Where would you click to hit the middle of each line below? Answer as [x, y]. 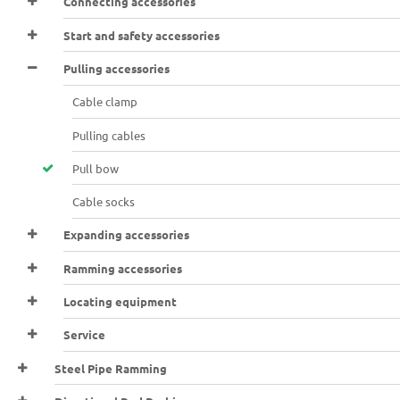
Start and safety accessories [142, 35]
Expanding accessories [127, 235]
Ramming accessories [123, 268]
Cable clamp [105, 102]
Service [85, 335]
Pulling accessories [117, 68]
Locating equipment [121, 301]
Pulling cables [109, 135]
